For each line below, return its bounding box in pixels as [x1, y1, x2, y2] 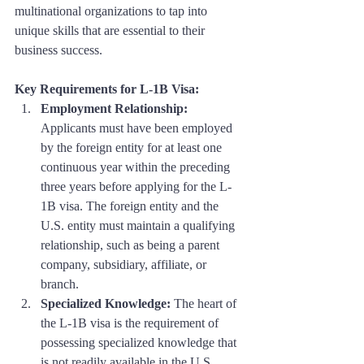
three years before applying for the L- [41, 179, 232, 193]
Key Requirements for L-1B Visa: [15, 81, 199, 96]
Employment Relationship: [41, 101, 188, 115]
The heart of [171, 296, 240, 310]
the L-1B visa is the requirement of [41, 315, 222, 330]
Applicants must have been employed [41, 120, 236, 135]
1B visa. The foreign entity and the [41, 198, 222, 213]
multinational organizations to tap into [15, 3, 210, 18]
